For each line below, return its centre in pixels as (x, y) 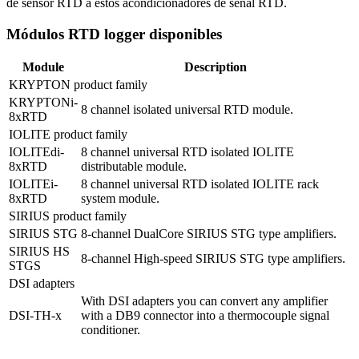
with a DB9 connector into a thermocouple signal (205, 316)
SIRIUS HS (39, 252)
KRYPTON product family (78, 85)
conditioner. (111, 330)
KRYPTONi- (43, 103)
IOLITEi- (33, 184)
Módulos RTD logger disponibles (114, 34)
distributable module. (134, 167)
